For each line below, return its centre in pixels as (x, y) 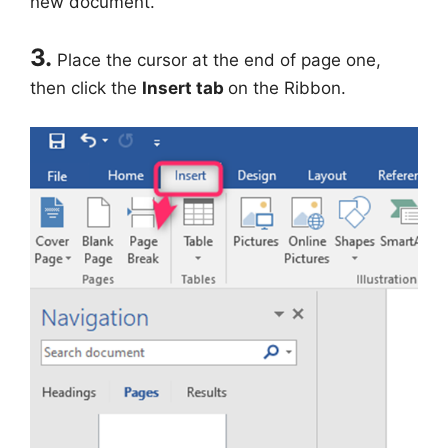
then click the (86, 88)
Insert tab (185, 88)
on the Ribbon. (287, 88)
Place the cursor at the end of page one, (219, 60)
